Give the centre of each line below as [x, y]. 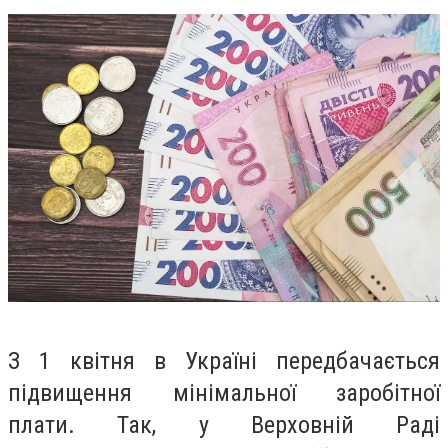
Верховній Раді [345, 425]
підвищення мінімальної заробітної [224, 393]
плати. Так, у [129, 425]
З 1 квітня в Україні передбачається [224, 361]
